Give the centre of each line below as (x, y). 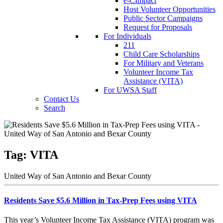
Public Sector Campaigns (163, 18)
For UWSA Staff (130, 90)
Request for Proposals (158, 27)
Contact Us (61, 99)
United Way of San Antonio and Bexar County (78, 176)
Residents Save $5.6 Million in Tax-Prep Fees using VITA (101, 201)
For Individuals (127, 36)
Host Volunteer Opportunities (169, 9)
